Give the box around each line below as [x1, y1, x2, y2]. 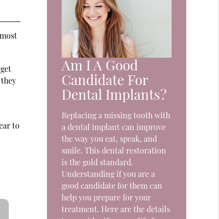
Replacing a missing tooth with [62, 109, 171, 120]
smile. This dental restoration [62, 145, 167, 155]
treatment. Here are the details [62, 203, 171, 214]
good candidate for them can [62, 180, 163, 191]
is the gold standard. [62, 156, 133, 167]
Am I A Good [62, 55, 138, 74]
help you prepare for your [62, 192, 152, 202]
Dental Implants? [62, 85, 167, 103]
